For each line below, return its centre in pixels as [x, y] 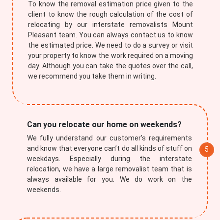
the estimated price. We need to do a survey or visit [110, 45]
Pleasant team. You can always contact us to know [110, 35]
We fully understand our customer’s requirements [110, 138]
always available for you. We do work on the [110, 179]
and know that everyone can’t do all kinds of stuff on [110, 148]
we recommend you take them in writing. [92, 76]
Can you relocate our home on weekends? [105, 124]
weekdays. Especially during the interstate [110, 159]
